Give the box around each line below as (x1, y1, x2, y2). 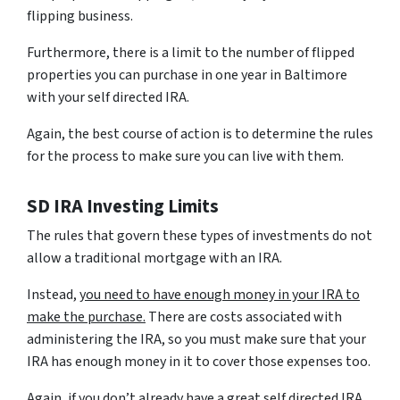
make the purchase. (27, 306, 146, 327)
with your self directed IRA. (27, 87, 189, 107)
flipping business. (27, 5, 133, 26)
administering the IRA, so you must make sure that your (27, 329, 366, 349)
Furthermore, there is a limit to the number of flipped (27, 42, 354, 62)
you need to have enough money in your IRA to (79, 284, 360, 304)
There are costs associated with (146, 306, 342, 327)
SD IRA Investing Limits (27, 193, 219, 220)
